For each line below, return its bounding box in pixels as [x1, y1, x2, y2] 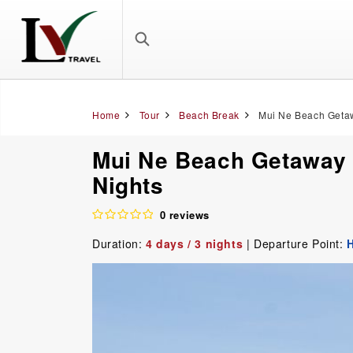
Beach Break [179, 108, 240, 121]
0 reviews [159, 207, 210, 222]
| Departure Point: [246, 236, 347, 251]
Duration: [92, 236, 146, 251]
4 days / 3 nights [146, 236, 243, 251]
